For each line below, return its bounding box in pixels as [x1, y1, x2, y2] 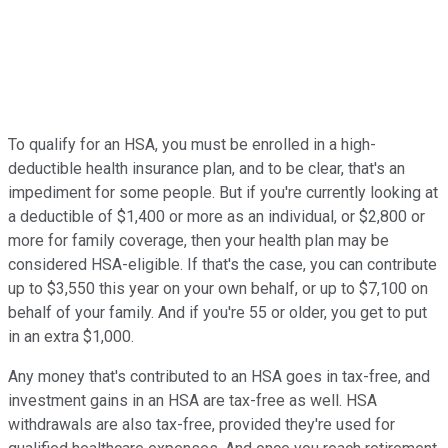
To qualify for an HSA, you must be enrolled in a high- [8, 135, 376, 155]
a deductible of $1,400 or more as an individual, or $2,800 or [8, 207, 425, 227]
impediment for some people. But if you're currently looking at [8, 183, 438, 203]
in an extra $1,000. [8, 327, 134, 347]
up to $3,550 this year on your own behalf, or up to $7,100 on [8, 279, 428, 299]
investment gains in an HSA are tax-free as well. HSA [8, 391, 377, 411]
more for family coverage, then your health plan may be [8, 231, 389, 251]
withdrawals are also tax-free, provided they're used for [8, 415, 395, 435]
